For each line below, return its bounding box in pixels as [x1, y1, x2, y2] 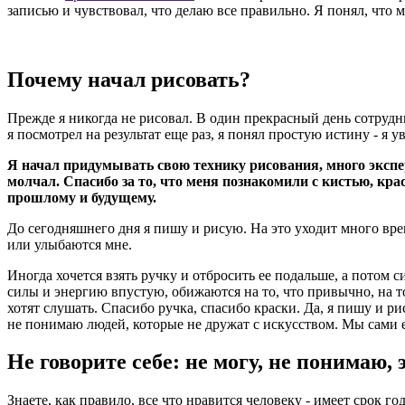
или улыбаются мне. [7, 236, 132, 252]
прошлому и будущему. [7, 189, 156, 205]
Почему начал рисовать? [7, 67, 250, 91]
